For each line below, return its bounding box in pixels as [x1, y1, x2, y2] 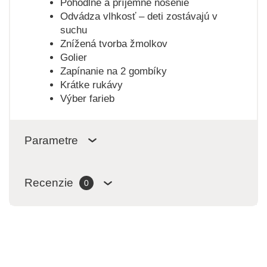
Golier [60, 51, 87, 63]
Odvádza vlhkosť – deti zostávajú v [60, 10, 218, 22]
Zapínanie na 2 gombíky [60, 65, 167, 77]
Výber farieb [60, 92, 114, 104]
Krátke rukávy [60, 79, 123, 91]
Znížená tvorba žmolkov [60, 38, 167, 49]
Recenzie [24, 176, 73, 190]
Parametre [24, 133, 78, 147]
